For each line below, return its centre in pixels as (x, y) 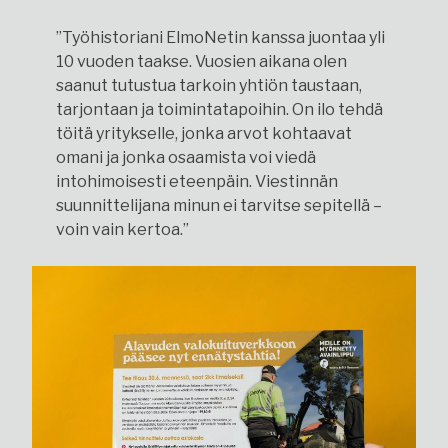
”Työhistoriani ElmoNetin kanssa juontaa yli (220, 37)
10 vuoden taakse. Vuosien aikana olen (201, 61)
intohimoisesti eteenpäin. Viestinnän (197, 181)
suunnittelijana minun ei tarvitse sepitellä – (219, 205)
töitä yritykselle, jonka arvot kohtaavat (204, 133)
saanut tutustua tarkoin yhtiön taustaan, (209, 85)
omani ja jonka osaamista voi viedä (186, 157)
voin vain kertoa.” (122, 229)
